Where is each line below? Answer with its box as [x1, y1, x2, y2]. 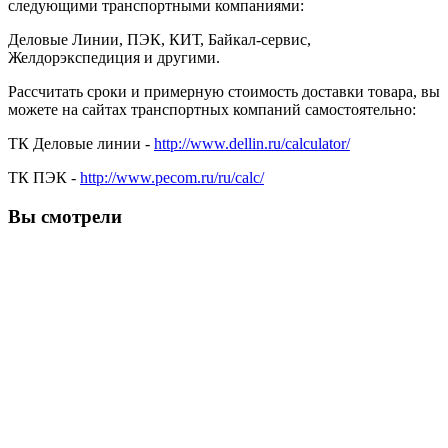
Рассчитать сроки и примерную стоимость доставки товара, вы [8, 83, 440, 101]
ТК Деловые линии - [8, 135, 154, 153]
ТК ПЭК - [8, 169, 80, 187]
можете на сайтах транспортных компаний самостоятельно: [8, 101, 416, 119]
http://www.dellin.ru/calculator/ [154, 135, 350, 153]
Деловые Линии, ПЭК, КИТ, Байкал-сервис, [8, 31, 311, 49]
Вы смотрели [8, 206, 122, 228]
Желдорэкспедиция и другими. [8, 49, 220, 67]
